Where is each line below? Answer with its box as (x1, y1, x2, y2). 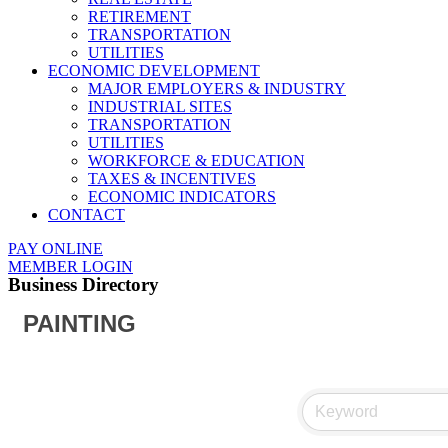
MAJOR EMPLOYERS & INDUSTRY (88, 80, 346, 97)
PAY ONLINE (8, 240, 103, 257)
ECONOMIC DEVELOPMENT (48, 62, 260, 79)
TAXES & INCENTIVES (88, 170, 256, 187)
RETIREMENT (88, 8, 191, 25)
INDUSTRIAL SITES (88, 98, 232, 115)
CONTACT (48, 206, 125, 223)
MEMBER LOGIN (8, 258, 133, 275)
